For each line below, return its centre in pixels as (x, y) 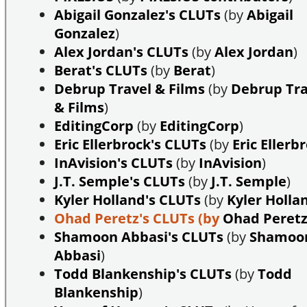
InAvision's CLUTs (113, 163)
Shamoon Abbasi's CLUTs (139, 237)
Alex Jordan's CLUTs (121, 52)
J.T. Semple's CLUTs (120, 182)
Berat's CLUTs (101, 71)
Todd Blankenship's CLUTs (143, 274)
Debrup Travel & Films (130, 89)
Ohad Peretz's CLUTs (124, 219)
